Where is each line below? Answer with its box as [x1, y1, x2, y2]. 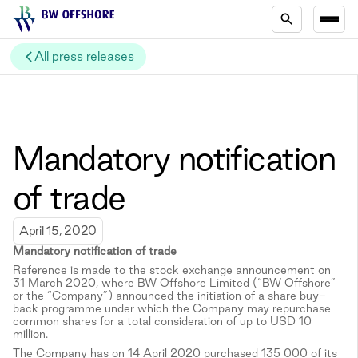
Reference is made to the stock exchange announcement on [13, 263, 331, 276]
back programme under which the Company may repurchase [13, 301, 331, 315]
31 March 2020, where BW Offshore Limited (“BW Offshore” [13, 276, 336, 289]
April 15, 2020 [19, 223, 97, 237]
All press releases [34, 49, 135, 63]
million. [13, 327, 48, 340]
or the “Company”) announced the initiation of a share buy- [13, 288, 326, 302]
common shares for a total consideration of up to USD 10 [13, 314, 312, 328]
